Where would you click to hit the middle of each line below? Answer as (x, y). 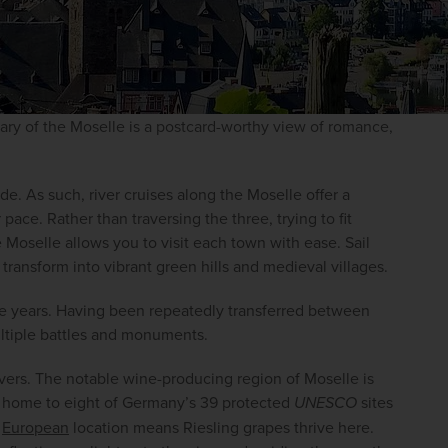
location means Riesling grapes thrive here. (221, 427)
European (35, 427)
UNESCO (325, 402)
